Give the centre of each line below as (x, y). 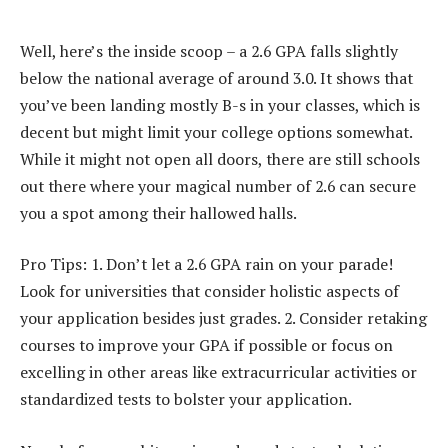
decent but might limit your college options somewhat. (216, 131)
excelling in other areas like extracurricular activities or (218, 372)
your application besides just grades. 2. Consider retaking (223, 318)
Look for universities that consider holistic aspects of (209, 291)
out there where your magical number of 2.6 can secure (218, 185)
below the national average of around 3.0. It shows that (216, 77)
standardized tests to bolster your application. (186, 399)
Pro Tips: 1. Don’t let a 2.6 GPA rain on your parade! (206, 264)
